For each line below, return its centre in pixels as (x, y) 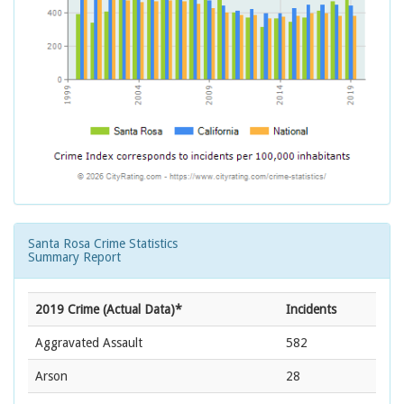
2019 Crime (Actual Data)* (109, 310)
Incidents (311, 310)
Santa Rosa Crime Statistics (103, 244)
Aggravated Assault (89, 343)
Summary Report (74, 257)
